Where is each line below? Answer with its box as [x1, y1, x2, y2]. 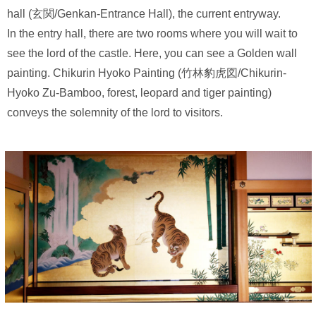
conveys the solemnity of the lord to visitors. [7, 107, 223, 119]
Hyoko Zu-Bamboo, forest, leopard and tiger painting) [7, 87, 272, 99]
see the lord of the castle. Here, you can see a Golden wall [7, 47, 297, 59]
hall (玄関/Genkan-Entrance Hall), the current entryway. [7, 8, 281, 20]
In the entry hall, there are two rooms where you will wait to [7, 28, 298, 39]
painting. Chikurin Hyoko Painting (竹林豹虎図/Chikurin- [7, 67, 286, 79]
